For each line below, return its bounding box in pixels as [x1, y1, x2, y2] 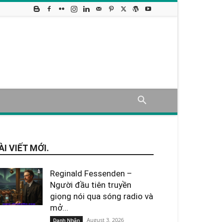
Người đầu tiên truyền [50, 180, 131, 190]
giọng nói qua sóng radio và [50, 191, 153, 201]
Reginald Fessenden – [50, 168, 132, 178]
